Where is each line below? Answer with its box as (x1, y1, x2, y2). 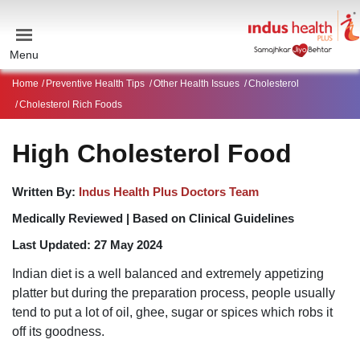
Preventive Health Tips (46, 78, 145, 89)
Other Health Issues (153, 78, 239, 89)
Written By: (12, 185, 79, 198)
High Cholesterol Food (12, 139, 292, 168)
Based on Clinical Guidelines (133, 211, 294, 225)
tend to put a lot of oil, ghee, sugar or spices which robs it (12, 305, 333, 319)
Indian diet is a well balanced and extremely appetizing (12, 267, 324, 280)
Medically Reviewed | (12, 211, 133, 225)
